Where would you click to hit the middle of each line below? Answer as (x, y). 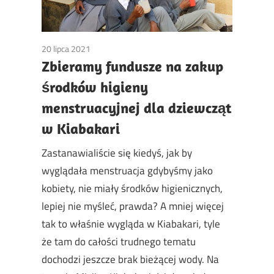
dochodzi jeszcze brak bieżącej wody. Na (130, 260)
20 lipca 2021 (66, 48)
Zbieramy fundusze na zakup (132, 66)
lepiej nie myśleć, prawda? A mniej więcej (133, 206)
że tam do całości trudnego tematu (119, 242)
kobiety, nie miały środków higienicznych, (132, 189)
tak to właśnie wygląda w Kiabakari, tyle (131, 224)
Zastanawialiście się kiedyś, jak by (117, 153)
